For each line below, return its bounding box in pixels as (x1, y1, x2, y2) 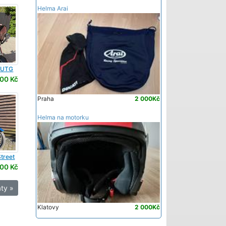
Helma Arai (37, 4, 68, 12)
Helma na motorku (37, 113, 89, 121)
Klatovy (37, 203, 59, 211)
